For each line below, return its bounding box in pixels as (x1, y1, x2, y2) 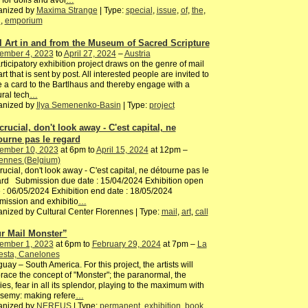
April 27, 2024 (63, 48, 116, 58)
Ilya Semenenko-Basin (36, 100, 121, 110)
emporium (4, 16, 43, 26)
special (125, 5, 153, 16)
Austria (124, 48, 151, 58)
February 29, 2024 (91, 239, 161, 250)
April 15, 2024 (96, 144, 148, 155)
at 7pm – (160, 239, 197, 250)
